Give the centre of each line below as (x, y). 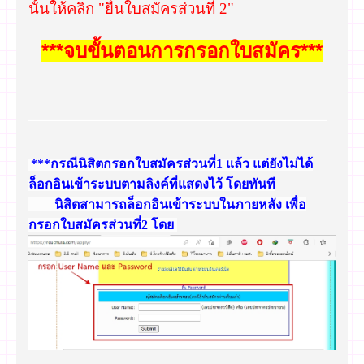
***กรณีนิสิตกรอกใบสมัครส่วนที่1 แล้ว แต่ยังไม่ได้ (172, 164)
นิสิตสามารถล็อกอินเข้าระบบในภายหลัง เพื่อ (167, 205)
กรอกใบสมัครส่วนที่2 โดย (103, 225)
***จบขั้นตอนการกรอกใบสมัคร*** (182, 51)
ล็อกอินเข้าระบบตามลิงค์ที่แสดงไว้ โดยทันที (152, 184)
